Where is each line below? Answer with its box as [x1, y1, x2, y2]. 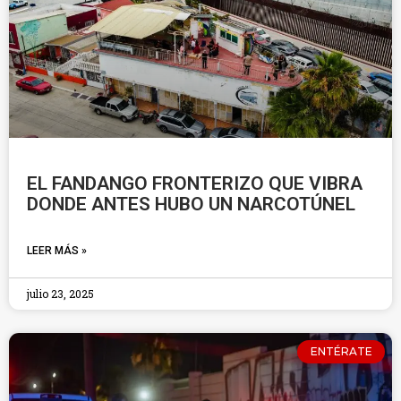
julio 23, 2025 [27, 286, 94, 301]
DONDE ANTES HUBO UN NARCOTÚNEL [27, 193, 355, 215]
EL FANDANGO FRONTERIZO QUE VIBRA [27, 173, 363, 194]
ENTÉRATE [310, 345, 372, 359]
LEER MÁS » [27, 244, 87, 257]
